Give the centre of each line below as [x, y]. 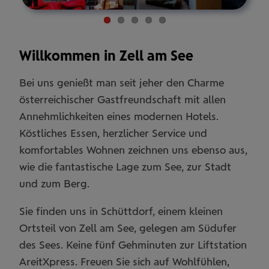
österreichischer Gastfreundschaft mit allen [122, 99]
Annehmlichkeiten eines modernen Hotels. [119, 116]
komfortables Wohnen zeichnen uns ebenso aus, [133, 150]
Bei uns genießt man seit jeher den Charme [122, 82]
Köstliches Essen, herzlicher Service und [113, 133]
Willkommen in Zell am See [106, 56]
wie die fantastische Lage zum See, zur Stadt [125, 166]
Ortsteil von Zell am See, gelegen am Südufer [128, 228]
